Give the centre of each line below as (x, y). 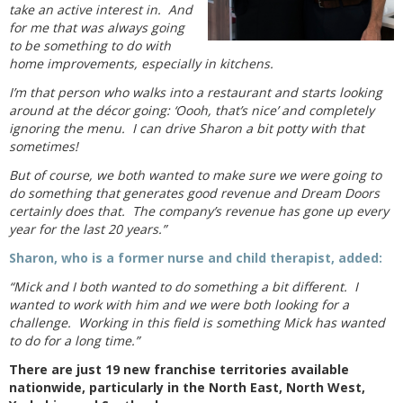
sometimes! (44, 146)
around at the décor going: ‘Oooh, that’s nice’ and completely (192, 110)
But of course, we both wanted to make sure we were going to (195, 175)
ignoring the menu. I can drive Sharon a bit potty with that (187, 128)
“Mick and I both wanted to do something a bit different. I (184, 287)
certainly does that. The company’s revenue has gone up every (199, 211)
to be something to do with (90, 45)
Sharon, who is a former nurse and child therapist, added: (196, 258)
